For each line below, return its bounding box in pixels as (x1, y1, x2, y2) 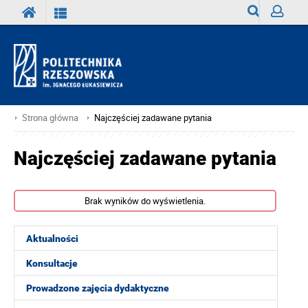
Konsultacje (26, 258, 78, 269)
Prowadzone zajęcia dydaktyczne (26, 283, 169, 294)
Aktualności (26, 233, 78, 244)
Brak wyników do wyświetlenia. (85, 195, 206, 207)
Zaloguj (271, 30, 302, 43)
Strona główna (22, 112, 78, 124)
